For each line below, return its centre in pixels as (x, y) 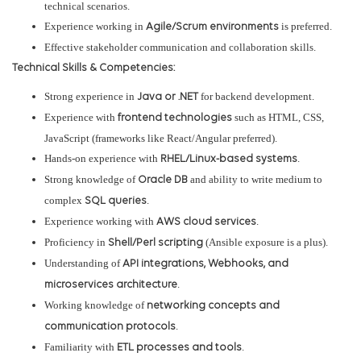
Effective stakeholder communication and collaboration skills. (180, 48)
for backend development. (256, 97)
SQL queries (116, 201)
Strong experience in (91, 97)
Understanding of (83, 263)
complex (64, 201)
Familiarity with (81, 347)
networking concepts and (213, 306)
